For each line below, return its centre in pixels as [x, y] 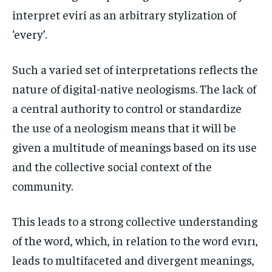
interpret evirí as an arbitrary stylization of [124, 14]
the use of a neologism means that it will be [124, 127]
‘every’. [29, 33]
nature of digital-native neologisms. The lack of [134, 88]
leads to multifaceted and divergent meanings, [133, 259]
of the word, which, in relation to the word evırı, [135, 240]
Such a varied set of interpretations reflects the [135, 69]
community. [42, 185]
